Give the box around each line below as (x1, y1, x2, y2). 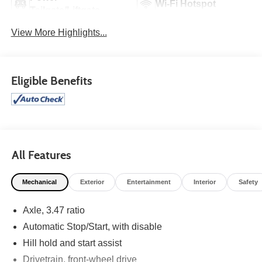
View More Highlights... (11, 27, 107, 38)
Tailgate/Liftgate (29, 5, 100, 16)
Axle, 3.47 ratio (22, 205, 85, 215)
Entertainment (126, 178, 171, 186)
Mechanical (22, 178, 57, 186)
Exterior (80, 178, 104, 186)
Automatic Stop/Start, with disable (22, 221, 162, 232)
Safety (238, 178, 258, 186)
